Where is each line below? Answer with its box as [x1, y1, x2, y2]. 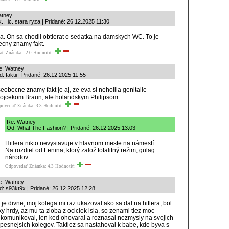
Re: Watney [7, 119, 36, 125]
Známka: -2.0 [6, 50, 32, 55]
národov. [5, 154, 29, 161]
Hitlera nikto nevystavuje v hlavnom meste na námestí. [5, 140, 155, 147]
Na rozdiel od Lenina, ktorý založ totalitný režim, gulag [5, 147, 155, 154]
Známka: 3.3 [17, 103, 42, 108]
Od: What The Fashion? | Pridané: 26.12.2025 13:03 [7, 125, 135, 131]
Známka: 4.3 [29, 164, 54, 169]
